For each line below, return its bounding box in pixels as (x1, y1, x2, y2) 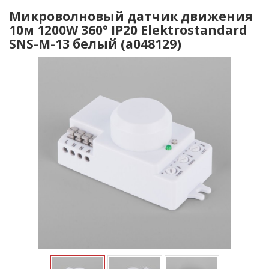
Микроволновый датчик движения (9, 8, 253, 25)
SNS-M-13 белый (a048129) (9, 35, 181, 52)
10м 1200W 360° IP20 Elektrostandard (9, 22, 247, 38)
